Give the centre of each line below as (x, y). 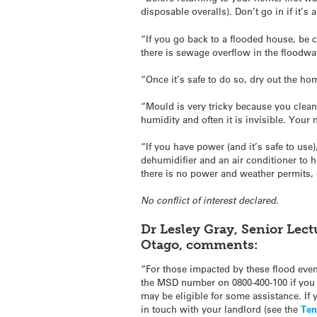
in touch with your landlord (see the (221, 309)
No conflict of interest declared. (210, 201)
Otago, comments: (200, 244)
